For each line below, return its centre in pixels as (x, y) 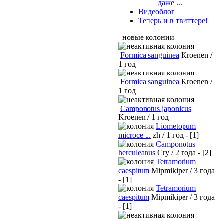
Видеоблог (156, 12)
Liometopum (176, 126)
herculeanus (137, 153)
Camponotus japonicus (156, 108)
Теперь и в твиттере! (173, 20)
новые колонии (148, 37)
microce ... (135, 135)
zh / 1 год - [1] (176, 135)
